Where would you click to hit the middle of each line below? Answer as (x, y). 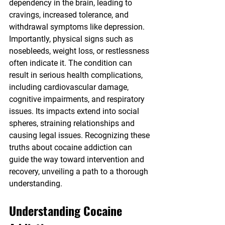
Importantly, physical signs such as (72, 39)
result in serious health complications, (77, 75)
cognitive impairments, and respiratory (78, 99)
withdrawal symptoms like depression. (78, 27)
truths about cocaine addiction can (72, 148)
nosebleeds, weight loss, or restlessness (80, 51)
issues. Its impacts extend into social (75, 111)
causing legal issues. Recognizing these (80, 136)
